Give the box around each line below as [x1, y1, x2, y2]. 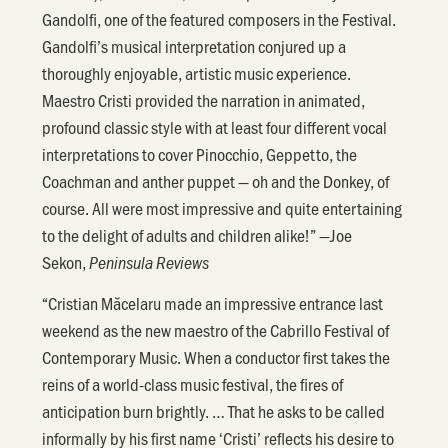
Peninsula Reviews [89, 250, 210, 274]
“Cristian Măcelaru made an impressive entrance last [42, 291, 384, 316]
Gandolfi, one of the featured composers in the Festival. [42, 6, 397, 31]
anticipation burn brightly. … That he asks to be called [42, 399, 386, 424]
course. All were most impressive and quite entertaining [42, 195, 403, 220]
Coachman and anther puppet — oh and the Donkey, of [42, 168, 390, 193]
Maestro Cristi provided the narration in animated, [42, 87, 366, 112]
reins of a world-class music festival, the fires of [42, 372, 344, 397]
